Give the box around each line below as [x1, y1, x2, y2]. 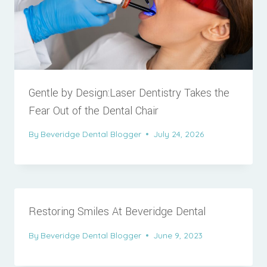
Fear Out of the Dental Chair [29, 103, 159, 119]
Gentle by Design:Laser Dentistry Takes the [29, 85, 229, 101]
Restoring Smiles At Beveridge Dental [29, 204, 206, 220]
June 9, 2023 [153, 230, 203, 241]
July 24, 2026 [153, 129, 204, 139]
